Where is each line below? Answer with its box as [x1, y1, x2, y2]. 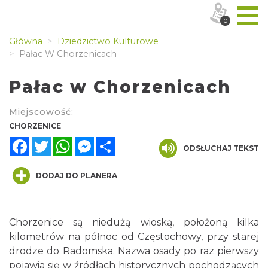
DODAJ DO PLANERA [36, 171, 117, 180]
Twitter [51, 135, 86, 147]
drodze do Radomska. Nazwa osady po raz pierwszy [9, 245, 259, 257]
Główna [9, 36, 42, 47]
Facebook [29, 135, 77, 147]
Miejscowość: [9, 106, 74, 117]
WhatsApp [72, 135, 123, 147]
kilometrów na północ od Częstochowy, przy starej [9, 231, 259, 242]
